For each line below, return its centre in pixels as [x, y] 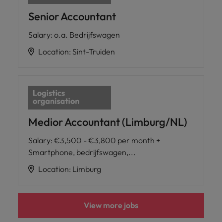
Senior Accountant [72, 17]
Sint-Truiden [94, 52]
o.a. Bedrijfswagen [87, 35]
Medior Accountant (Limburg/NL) [108, 122]
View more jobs [111, 205]
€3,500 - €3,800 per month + [107, 140]
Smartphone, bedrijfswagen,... [82, 152]
